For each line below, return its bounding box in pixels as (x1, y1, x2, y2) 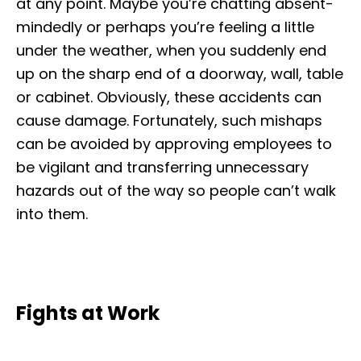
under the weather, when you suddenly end (16, 39, 326, 60)
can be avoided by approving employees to (16, 133, 332, 154)
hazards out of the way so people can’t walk (16, 180, 336, 201)
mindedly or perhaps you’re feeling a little (16, 16, 314, 37)
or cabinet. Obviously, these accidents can (16, 86, 322, 107)
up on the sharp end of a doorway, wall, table (16, 63, 343, 84)
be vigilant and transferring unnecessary (16, 156, 309, 177)
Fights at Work (16, 299, 160, 326)
